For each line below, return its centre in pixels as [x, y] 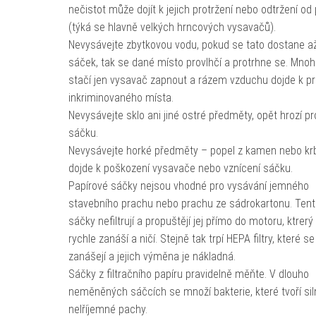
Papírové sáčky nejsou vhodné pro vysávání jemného [188, 186]
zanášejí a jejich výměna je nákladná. [152, 256]
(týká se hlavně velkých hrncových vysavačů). [172, 27]
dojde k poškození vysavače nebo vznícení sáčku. [180, 168]
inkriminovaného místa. [121, 98]
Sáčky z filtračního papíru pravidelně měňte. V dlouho [188, 274]
